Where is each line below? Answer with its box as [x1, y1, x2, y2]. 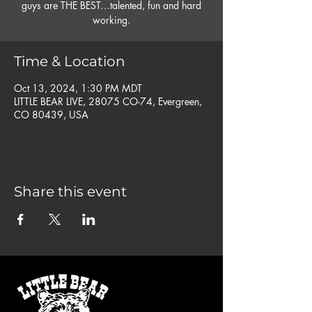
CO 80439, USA [14, 108, 88, 121]
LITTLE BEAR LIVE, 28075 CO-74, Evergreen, [14, 95, 202, 108]
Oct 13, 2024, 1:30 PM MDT [14, 81, 142, 95]
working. [93, 13, 130, 26]
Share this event [14, 183, 127, 200]
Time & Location [14, 53, 125, 70]
